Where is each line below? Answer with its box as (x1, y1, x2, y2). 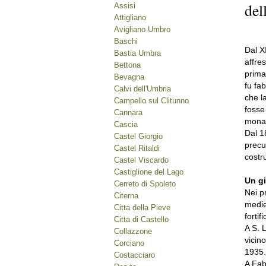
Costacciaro (114, 251, 155, 259)
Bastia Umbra (114, 49, 161, 58)
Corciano (114, 239, 144, 248)
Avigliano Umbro (114, 25, 170, 34)
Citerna (114, 191, 138, 200)
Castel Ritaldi (114, 144, 160, 153)
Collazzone (114, 227, 152, 236)
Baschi (114, 37, 138, 46)
